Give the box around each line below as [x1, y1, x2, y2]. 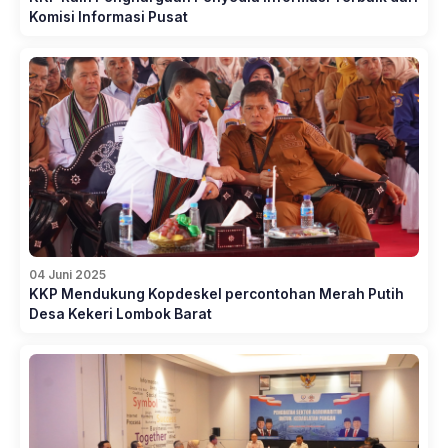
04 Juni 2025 [29, 266, 106, 282]
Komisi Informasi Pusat [29, 8, 188, 25]
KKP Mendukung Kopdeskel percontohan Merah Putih [29, 285, 404, 302]
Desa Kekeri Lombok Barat [29, 305, 212, 322]
